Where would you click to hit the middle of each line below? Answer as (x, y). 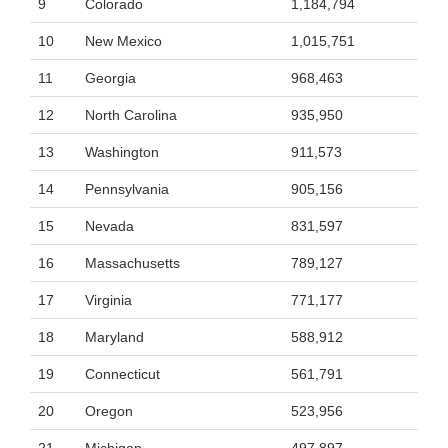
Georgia (110, 78)
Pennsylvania (127, 189)
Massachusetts (132, 263)
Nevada (109, 226)
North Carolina (131, 115)
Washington (122, 152)
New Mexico (123, 41)
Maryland (114, 337)
